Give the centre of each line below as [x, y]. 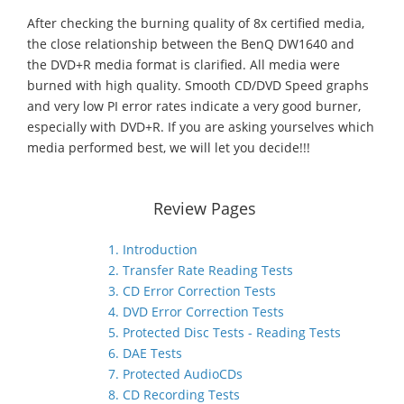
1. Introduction [153, 249]
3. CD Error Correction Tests [192, 291]
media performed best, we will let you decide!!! [169, 147]
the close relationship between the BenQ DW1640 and [191, 44]
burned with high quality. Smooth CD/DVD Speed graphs [198, 85]
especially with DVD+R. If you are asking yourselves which [201, 127]
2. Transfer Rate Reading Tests [201, 270]
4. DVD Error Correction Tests [196, 312]
